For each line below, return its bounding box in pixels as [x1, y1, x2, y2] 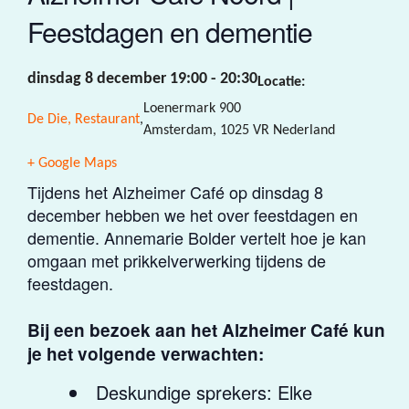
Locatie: [257, 75, 305, 90]
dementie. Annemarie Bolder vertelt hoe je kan [27, 225, 366, 249]
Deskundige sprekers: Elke [96, 378, 312, 405]
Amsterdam [143, 122, 213, 138]
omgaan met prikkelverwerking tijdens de [27, 247, 326, 272]
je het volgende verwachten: [27, 341, 264, 366]
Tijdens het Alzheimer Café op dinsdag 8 [27, 179, 323, 204]
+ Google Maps [27, 155, 117, 171]
